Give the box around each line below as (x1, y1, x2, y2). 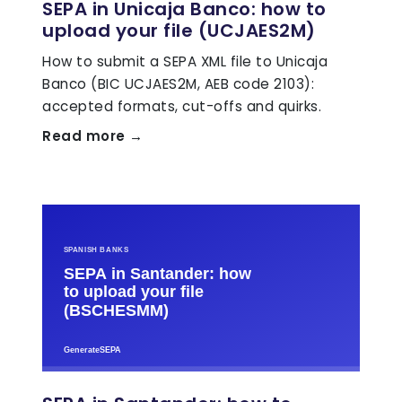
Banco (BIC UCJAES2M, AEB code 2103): (42, 74, 314, 94)
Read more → (42, 127, 144, 146)
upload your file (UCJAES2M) (42, 18, 316, 44)
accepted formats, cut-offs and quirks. (42, 97, 321, 117)
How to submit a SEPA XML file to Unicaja (42, 52, 328, 72)
